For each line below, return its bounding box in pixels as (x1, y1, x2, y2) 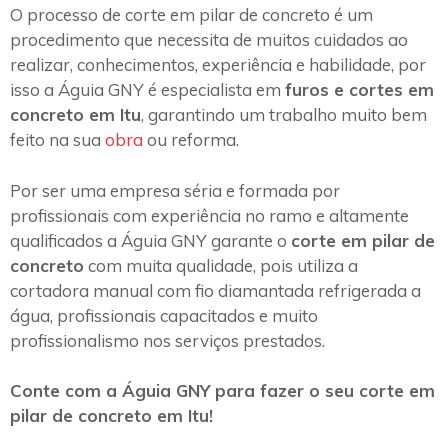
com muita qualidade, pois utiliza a (84, 254, 358, 276)
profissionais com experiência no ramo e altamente (10, 204, 409, 226)
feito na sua (10, 129, 105, 151)
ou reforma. (143, 129, 239, 151)
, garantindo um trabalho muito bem (141, 104, 427, 126)
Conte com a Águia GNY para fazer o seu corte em (10, 380, 435, 402)
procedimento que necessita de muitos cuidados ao (10, 29, 408, 51)
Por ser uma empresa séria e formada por (10, 179, 340, 201)
